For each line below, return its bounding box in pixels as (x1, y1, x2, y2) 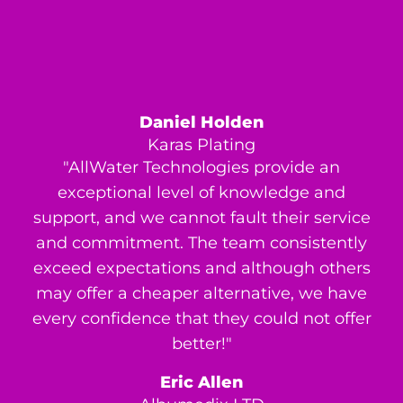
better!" (171, 334, 232, 354)
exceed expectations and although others (32, 258, 371, 279)
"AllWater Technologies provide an (63, 157, 340, 178)
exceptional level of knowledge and (58, 183, 345, 203)
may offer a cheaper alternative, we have (36, 283, 367, 304)
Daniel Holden (139, 112, 264, 133)
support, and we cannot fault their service (32, 208, 371, 228)
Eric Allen (159, 372, 244, 393)
